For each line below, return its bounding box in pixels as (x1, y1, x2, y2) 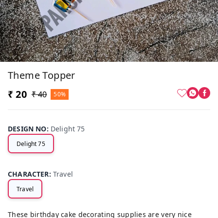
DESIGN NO (8, 124, 47, 134)
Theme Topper (8, 69, 75, 82)
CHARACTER (8, 169, 49, 179)
